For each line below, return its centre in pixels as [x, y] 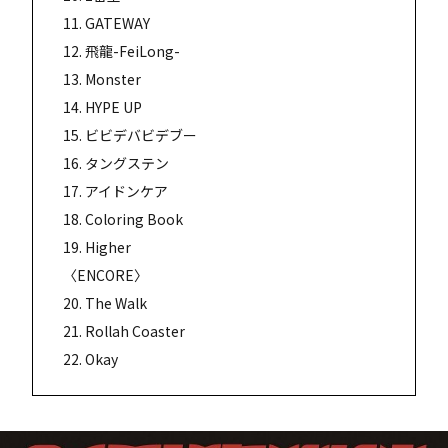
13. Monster [102, 78]
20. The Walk [105, 302]
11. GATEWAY [106, 22]
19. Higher [97, 246]
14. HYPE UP [102, 106]
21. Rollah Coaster [124, 330]
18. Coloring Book [123, 218]
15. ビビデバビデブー [130, 134]
